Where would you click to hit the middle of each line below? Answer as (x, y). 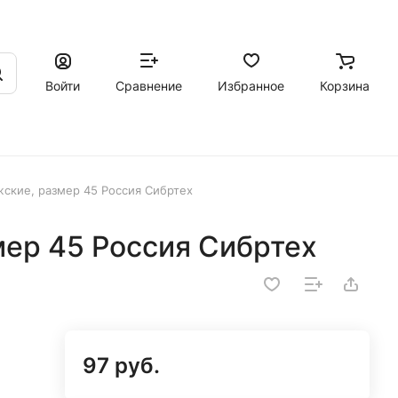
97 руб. (121, 366)
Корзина (345, 85)
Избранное (251, 85)
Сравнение (149, 85)
